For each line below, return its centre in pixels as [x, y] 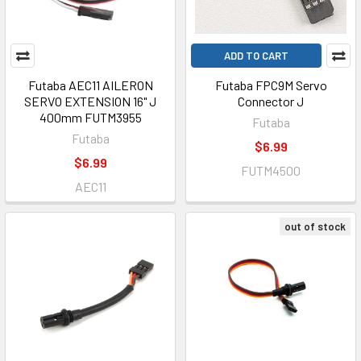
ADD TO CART [256, 56]
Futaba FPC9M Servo [271, 85]
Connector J [271, 101]
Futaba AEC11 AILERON [90, 85]
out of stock [315, 226]
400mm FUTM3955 [90, 117]
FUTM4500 [271, 170]
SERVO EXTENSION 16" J [90, 101]
